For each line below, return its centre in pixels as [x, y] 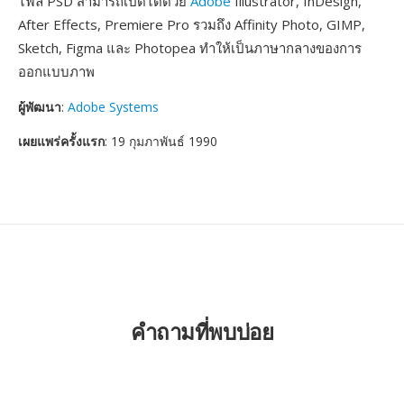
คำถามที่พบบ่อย [202, 331]
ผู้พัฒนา [40, 107]
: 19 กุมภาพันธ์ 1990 [161, 141]
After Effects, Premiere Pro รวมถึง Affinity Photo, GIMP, [192, 24]
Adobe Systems [113, 107]
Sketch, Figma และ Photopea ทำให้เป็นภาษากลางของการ [190, 48]
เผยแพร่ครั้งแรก [61, 141]
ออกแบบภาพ [56, 71]
